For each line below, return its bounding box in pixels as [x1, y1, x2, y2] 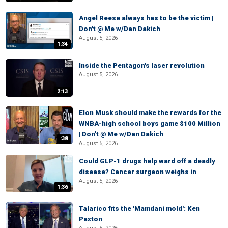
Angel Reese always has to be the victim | [79, 14, 213, 22]
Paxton [79, 215, 102, 223]
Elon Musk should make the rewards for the [79, 109, 221, 117]
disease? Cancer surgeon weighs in [79, 168, 196, 176]
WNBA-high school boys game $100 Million [79, 120, 220, 127]
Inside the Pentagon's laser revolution [79, 62, 205, 69]
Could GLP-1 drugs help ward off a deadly [79, 157, 215, 165]
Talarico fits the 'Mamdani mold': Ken [79, 205, 200, 212]
